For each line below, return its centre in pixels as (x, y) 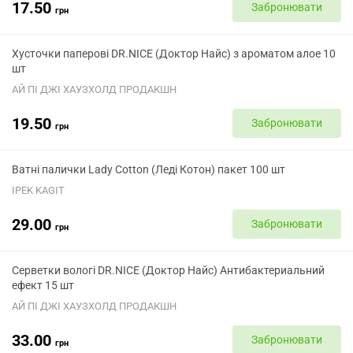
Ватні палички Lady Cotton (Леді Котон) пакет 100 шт (149, 169)
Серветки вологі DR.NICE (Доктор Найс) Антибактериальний (168, 270)
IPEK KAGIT (38, 190)
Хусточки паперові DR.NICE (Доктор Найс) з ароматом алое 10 (174, 54)
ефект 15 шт (43, 285)
